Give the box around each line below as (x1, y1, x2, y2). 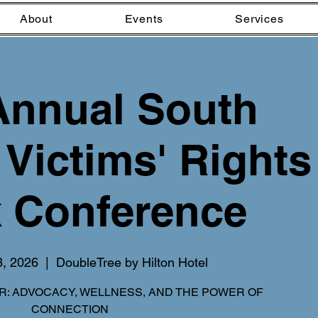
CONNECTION (31, 302, 109, 316)
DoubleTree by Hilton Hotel (56, 255, 208, 270)
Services (235, 12, 284, 26)
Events (124, 12, 163, 26)
